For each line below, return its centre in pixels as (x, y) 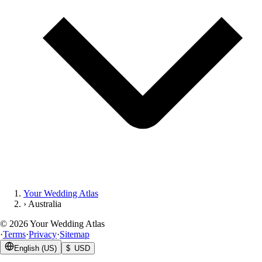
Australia (45, 204)
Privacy (43, 234)
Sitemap (75, 234)
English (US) (35, 248)
